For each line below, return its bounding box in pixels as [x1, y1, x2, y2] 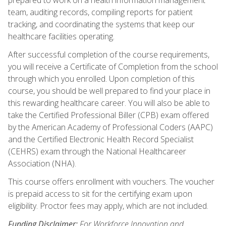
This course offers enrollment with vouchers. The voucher [8, 176, 214, 187]
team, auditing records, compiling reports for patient [8, 6, 193, 18]
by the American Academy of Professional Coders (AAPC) [8, 121, 213, 133]
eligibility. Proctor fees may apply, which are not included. [8, 200, 208, 211]
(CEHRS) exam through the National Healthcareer [8, 145, 186, 157]
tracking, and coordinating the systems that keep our [8, 18, 195, 30]
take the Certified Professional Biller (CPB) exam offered [8, 109, 209, 121]
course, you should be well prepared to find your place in [8, 85, 210, 96]
